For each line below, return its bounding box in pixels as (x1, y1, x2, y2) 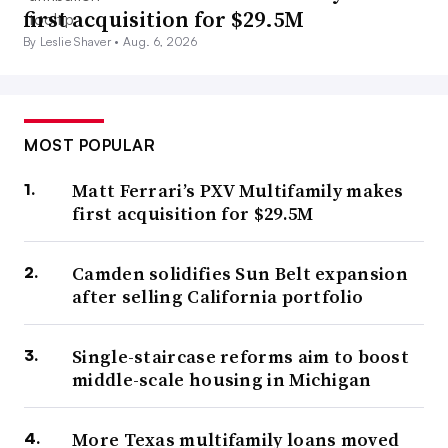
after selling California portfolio (72, 283, 364, 309)
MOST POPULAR (24, 134, 155, 155)
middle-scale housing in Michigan (72, 366, 372, 392)
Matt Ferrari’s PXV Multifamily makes (72, 177, 404, 203)
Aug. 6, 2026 (123, 33, 197, 49)
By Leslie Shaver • (23, 33, 124, 49)
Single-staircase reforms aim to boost (72, 343, 410, 369)
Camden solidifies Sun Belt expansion (72, 260, 408, 286)
